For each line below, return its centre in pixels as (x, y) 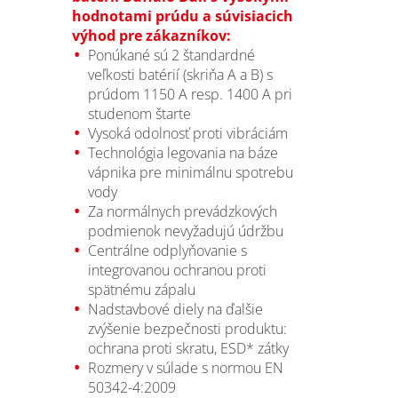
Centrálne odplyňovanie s (167, 250)
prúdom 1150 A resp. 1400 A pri (190, 94)
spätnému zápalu (141, 289)
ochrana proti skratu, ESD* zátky (188, 348)
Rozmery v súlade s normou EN (185, 367)
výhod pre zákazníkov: (151, 35)
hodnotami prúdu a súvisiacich (182, 16)
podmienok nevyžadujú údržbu (185, 231)
